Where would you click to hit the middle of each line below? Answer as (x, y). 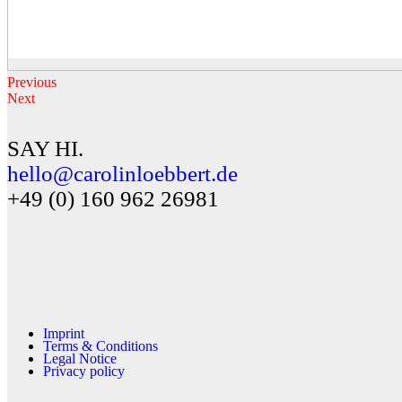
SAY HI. (45, 148)
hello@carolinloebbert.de (122, 173)
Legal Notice (80, 359)
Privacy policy (84, 371)
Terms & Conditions (100, 346)
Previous (32, 82)
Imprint (64, 334)
